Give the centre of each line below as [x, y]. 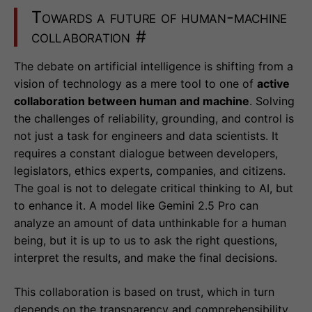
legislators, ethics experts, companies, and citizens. [150, 171]
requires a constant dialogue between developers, [146, 154]
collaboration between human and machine [132, 101]
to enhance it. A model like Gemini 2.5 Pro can [136, 206]
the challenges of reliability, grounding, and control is [154, 119]
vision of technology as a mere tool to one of [135, 84]
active [273, 84]
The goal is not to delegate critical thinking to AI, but [154, 188]
